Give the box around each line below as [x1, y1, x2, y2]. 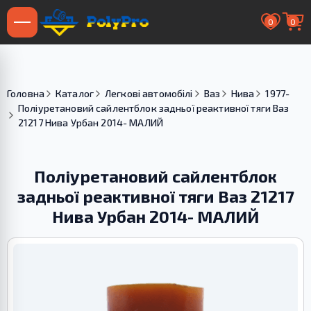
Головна [7, 87, 44, 99]
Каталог [55, 87, 94, 99]
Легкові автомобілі [104, 87, 193, 99]
